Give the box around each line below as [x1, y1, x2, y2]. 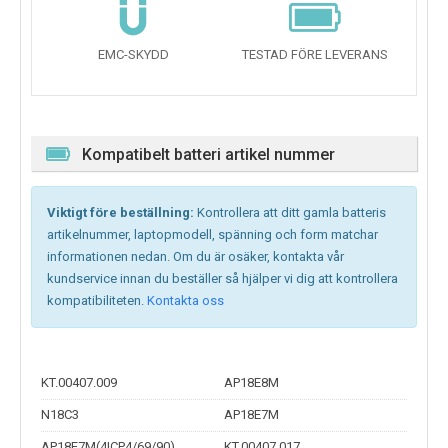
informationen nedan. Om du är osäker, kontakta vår [47, 249, 344, 265]
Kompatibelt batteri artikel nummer [82, 145, 335, 165]
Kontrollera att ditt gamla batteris [194, 205, 386, 221]
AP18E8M [224, 375, 279, 391]
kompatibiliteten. [47, 293, 147, 309]
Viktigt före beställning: [47, 205, 194, 221]
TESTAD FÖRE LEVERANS [242, 47, 388, 63]
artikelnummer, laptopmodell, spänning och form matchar [47, 227, 378, 243]
